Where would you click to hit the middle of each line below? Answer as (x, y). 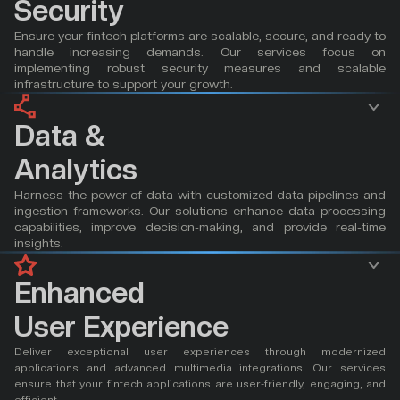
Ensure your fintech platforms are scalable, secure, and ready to (200, 36)
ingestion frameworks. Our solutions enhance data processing (200, 211)
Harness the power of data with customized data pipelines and (200, 195)
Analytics (76, 170)
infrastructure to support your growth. (124, 84)
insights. (39, 243)
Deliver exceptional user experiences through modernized (200, 352)
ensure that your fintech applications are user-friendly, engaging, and (200, 384)
